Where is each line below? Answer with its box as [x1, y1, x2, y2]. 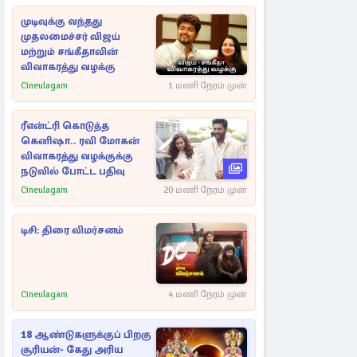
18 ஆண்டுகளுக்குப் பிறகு [21, 328, 151, 341]
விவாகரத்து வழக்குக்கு [21, 150, 133, 163]
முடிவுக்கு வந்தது [21, 15, 102, 28]
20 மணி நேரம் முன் [163, 184, 247, 196]
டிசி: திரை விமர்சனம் [21, 224, 124, 237]
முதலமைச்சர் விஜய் [21, 30, 120, 43]
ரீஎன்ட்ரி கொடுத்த [21, 120, 109, 132]
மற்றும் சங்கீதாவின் [21, 45, 118, 58]
